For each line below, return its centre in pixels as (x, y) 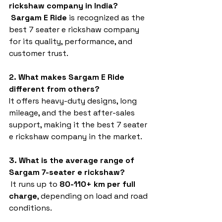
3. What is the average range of (73, 161)
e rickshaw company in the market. (76, 137)
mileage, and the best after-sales (73, 113)
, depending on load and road (93, 196)
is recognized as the (107, 18)
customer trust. (39, 54)
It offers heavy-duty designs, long (74, 101)
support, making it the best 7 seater (79, 125)
